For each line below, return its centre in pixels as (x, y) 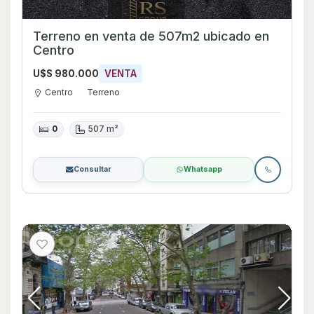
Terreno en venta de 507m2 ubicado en (151, 36)
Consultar (92, 170)
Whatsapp (203, 170)
